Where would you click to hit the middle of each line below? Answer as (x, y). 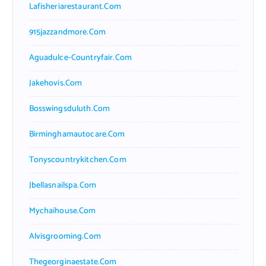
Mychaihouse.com (62, 211)
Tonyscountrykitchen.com (77, 160)
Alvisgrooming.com (65, 236)
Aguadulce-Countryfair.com (80, 58)
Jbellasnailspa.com (63, 185)
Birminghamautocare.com (77, 134)
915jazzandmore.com (67, 32)
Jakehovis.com (56, 83)
